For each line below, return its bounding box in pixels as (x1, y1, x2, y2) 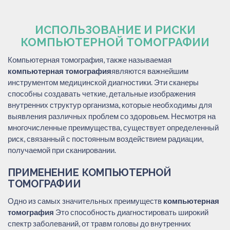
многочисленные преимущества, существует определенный (8, 122, 219, 132)
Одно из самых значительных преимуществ (8, 196, 163, 205)
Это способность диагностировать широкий (54, 207, 208, 217)
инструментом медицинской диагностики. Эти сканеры (8, 77, 199, 87)
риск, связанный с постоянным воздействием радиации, (8, 133, 203, 143)
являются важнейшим (111, 66, 188, 75)
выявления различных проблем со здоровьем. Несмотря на (8, 111, 216, 121)
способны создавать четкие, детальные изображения (8, 88, 196, 98)
